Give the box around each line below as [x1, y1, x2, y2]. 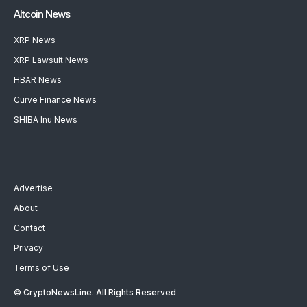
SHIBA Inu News [14, 114, 77, 125]
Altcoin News [14, 8, 70, 21]
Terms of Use [14, 262, 69, 273]
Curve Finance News [14, 95, 97, 106]
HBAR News [14, 75, 62, 86]
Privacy [14, 243, 43, 254]
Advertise [14, 183, 53, 194]
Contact [14, 223, 45, 234]
